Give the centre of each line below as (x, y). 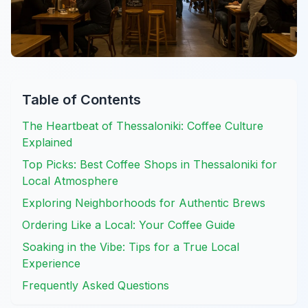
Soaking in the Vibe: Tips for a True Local (131, 246)
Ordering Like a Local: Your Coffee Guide (129, 224)
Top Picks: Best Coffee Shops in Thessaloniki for (150, 164)
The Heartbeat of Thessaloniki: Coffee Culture (143, 125)
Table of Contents (81, 99)
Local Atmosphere (70, 180)
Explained (47, 142)
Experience (51, 263)
